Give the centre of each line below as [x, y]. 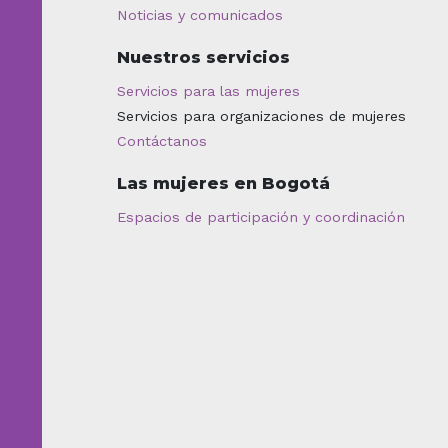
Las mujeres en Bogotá [223, 183]
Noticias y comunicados [200, 14]
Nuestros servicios [203, 57]
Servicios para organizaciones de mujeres [261, 115]
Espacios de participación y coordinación [261, 216]
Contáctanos [162, 140]
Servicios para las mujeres [208, 90]
